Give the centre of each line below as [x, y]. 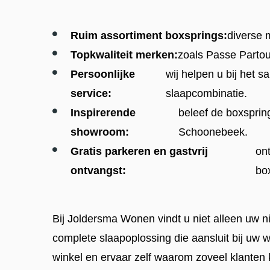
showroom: [100, 132]
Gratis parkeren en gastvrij [139, 151]
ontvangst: [98, 170]
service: [91, 93]
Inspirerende [103, 112]
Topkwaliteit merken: [124, 55]
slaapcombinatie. [206, 93]
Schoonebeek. [213, 132]
